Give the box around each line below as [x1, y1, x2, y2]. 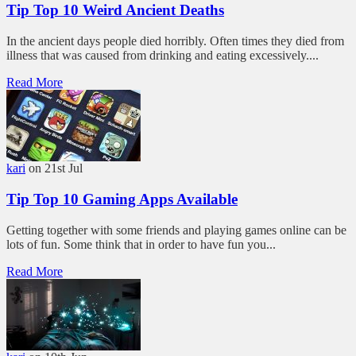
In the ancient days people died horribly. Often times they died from [6, 34, 344, 48]
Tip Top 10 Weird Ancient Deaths [6, 2, 224, 19]
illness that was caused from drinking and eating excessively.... [6, 48, 319, 63]
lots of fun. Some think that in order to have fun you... [6, 237, 276, 251]
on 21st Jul [29, 161, 83, 176]
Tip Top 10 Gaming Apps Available [6, 190, 238, 207]
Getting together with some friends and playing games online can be [6, 222, 346, 237]
